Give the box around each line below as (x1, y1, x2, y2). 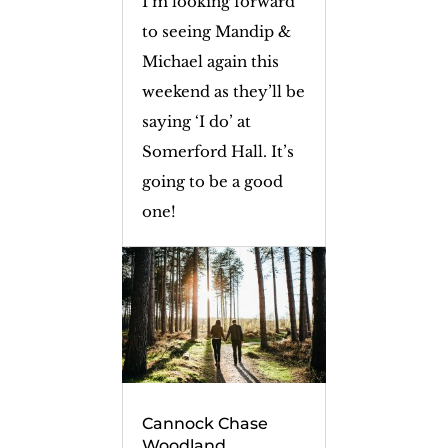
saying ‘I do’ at (141, 112, 251, 132)
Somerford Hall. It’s (141, 142, 294, 162)
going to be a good (141, 172, 283, 192)
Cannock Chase (141, 414, 268, 434)
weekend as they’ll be (141, 82, 305, 102)
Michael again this (141, 52, 279, 72)
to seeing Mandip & (141, 22, 291, 42)
